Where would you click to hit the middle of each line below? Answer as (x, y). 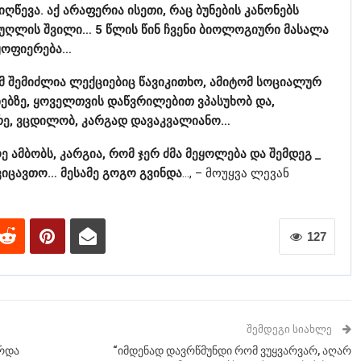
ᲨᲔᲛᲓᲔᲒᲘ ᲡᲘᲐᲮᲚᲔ (290, 330)
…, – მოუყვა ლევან (235, 174)
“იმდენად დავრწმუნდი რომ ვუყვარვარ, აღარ (232, 351)
